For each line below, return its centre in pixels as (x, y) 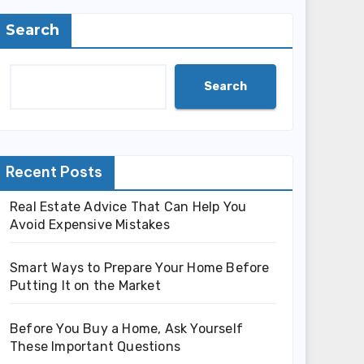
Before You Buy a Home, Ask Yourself (126, 329)
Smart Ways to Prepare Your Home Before (140, 268)
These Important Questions (95, 347)
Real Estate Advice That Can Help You (128, 207)
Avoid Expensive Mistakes (90, 225)
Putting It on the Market (85, 286)
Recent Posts (54, 172)
